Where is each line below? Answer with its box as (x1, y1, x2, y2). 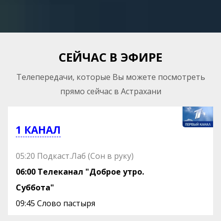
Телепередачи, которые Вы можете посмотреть (16, 72, 205, 82)
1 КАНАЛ (16, 123, 61, 137)
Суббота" (16, 182, 55, 193)
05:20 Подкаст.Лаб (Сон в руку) (16, 150, 134, 161)
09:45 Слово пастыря (16, 197, 96, 209)
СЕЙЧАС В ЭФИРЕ (59, 49, 162, 65)
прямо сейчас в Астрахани (60, 86, 161, 97)
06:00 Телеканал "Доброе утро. (16, 166, 145, 177)
